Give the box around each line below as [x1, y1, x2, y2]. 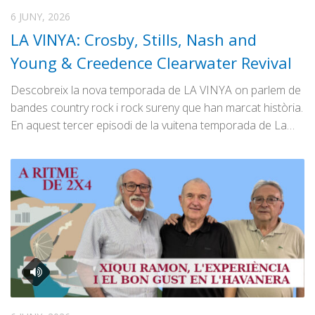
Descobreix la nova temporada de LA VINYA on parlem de [11, 82, 301, 98]
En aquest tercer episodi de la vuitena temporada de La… [11, 117, 295, 134]
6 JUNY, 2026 [11, 10, 70, 24]
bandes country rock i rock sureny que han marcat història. [11, 100, 303, 116]
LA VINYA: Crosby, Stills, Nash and [11, 29, 257, 51]
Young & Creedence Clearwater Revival [11, 52, 292, 74]
